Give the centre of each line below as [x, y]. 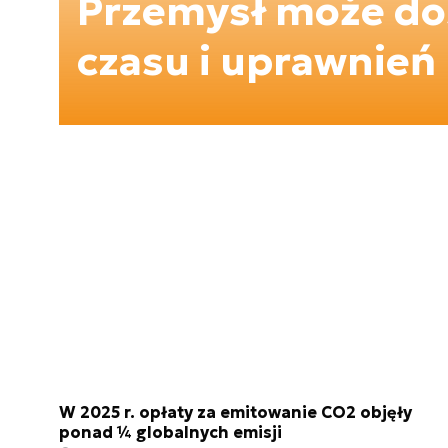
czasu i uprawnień [256, 60]
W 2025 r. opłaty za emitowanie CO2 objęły [235, 412]
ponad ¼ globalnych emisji [170, 432]
